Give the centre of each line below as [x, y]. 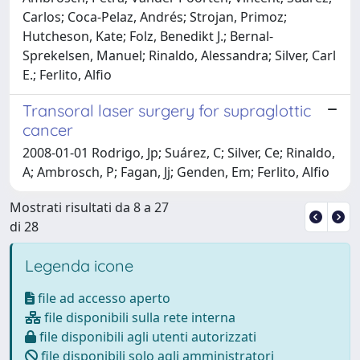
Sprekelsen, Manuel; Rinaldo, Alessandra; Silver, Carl [179, 55]
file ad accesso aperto [102, 298]
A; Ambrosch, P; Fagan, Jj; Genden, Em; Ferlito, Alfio [176, 172]
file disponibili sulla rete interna [138, 317]
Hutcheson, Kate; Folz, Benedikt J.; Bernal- [148, 36]
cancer [48, 129]
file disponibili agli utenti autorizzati [146, 336]
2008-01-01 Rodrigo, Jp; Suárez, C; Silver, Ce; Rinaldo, [179, 152]
